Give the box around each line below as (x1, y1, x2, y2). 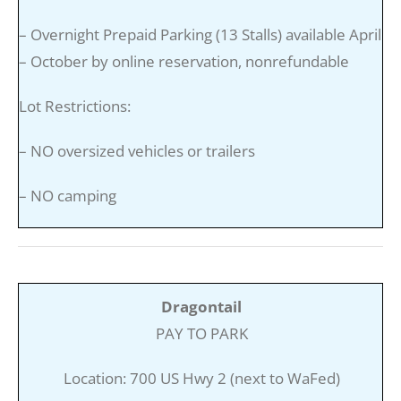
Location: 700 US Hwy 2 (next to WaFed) (63, 367, 340, 388)
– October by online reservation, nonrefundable (18, 50, 349, 72)
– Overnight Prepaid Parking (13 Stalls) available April (18, 23, 381, 45)
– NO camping (18, 184, 116, 206)
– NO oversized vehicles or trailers (18, 140, 255, 161)
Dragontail (161, 295, 242, 317)
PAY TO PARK (155, 322, 248, 344)
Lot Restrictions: (18, 95, 131, 116)
